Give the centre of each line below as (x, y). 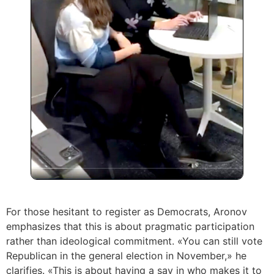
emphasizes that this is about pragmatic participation (130, 226)
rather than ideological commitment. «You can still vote (134, 241)
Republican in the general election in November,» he (126, 255)
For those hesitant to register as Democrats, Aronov (127, 211)
